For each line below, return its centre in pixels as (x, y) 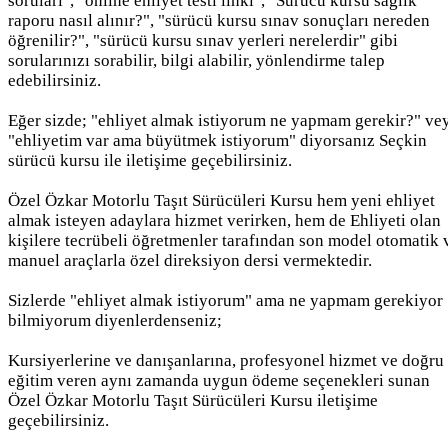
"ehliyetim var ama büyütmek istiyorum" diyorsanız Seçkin (217, 140)
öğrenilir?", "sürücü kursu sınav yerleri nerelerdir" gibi (203, 40)
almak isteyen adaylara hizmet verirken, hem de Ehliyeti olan (224, 220)
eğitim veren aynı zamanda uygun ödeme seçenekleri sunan (219, 380)
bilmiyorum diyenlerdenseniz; (115, 320)
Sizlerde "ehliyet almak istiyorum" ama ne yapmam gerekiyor (225, 300)
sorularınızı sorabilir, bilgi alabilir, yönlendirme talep (196, 60)
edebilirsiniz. (54, 80)
